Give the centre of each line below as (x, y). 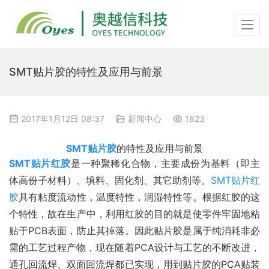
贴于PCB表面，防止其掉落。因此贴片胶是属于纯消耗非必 (134, 231)
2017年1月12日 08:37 (63, 119)
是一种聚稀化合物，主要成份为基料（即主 (166, 164)
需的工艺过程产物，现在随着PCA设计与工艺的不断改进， (134, 248)
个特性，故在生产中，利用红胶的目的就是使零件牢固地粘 (134, 214)
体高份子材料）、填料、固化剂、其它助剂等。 (110, 180)
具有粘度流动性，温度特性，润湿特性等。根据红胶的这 (140, 197)
